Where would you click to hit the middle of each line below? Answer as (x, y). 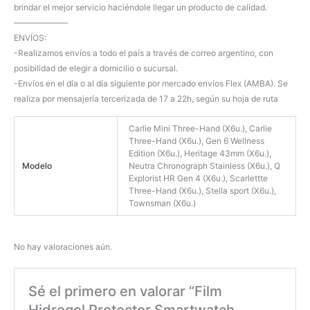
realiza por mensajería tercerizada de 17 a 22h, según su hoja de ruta (146, 98)
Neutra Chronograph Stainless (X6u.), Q (205, 166)
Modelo (37, 166)
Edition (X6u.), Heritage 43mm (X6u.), (200, 154)
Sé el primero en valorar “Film (126, 292)
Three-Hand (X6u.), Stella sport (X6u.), (203, 191)
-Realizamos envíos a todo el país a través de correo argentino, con (144, 53)
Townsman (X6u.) (163, 203)
